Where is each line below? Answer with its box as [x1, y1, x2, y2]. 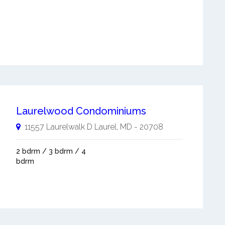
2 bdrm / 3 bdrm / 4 [16, 147, 86, 155]
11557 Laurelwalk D [24, 122, 92, 132]
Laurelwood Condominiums [16, 104, 146, 117]
